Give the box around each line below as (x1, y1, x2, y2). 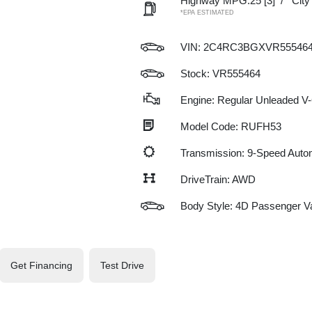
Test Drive (100, 259, 144, 271)
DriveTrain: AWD (180, 173, 256, 185)
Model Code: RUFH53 (180, 120, 281, 132)
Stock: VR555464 (180, 68, 260, 79)
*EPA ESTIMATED (180, 9, 234, 16)
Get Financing (10, 259, 72, 271)
